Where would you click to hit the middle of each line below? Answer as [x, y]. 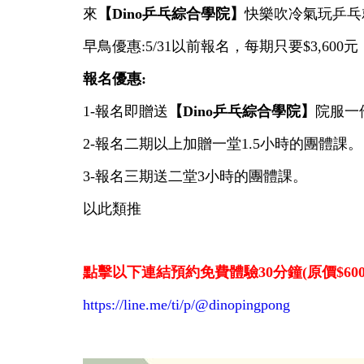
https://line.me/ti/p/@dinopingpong [186, 305]
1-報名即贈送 [126, 112]
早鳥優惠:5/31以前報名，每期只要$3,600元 [221, 47]
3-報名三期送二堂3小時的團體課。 [195, 177]
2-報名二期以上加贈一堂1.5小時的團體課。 [223, 144]
